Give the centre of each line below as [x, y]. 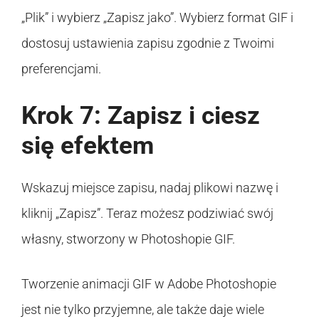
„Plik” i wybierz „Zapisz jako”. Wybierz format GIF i [157, 17]
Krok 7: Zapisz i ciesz [141, 115]
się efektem [88, 145]
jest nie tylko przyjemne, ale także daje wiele [143, 309]
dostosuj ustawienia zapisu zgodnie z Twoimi [148, 43]
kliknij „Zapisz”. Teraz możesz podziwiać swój [147, 213]
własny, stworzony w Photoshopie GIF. [128, 239]
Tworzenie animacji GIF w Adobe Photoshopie [149, 283]
